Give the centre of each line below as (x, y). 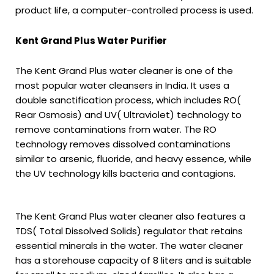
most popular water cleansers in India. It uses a (122, 85)
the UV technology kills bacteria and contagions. (125, 173)
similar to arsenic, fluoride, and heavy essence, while (133, 159)
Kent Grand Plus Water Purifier (91, 40)
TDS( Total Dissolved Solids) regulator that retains (129, 231)
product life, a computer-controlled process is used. (134, 10)
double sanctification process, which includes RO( (128, 100)
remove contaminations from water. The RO (116, 129)
